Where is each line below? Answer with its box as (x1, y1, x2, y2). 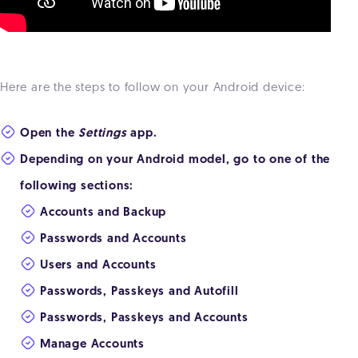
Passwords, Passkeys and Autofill (40, 286, 243, 299)
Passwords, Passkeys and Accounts (40, 312, 249, 325)
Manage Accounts (40, 339, 145, 352)
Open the (20, 128, 79, 141)
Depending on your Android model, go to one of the (20, 154, 331, 167)
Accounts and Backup (40, 207, 167, 220)
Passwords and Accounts (40, 233, 187, 246)
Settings (78, 128, 127, 141)
